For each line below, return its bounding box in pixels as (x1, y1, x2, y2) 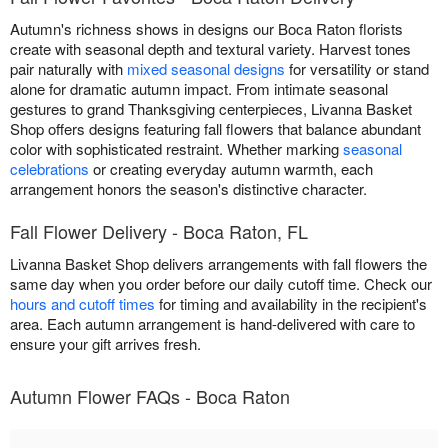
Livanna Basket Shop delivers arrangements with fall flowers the (10, 252, 427, 274)
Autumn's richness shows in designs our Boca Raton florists (10, 17, 403, 39)
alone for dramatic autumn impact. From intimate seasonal (10, 77, 388, 99)
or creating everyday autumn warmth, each (89, 157, 373, 179)
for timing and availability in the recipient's (155, 292, 427, 314)
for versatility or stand (285, 57, 429, 79)
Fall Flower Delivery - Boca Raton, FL (10, 217, 308, 244)
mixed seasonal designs (127, 57, 285, 79)
